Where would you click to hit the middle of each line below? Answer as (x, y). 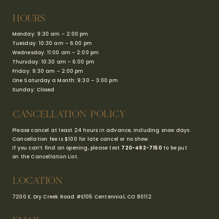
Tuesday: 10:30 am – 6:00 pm (52, 44)
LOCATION (38, 181)
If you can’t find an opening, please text (67, 148)
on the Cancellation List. (45, 157)
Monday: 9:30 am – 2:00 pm (50, 34)
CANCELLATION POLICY (69, 115)
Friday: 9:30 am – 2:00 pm (48, 71)
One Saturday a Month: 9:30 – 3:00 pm (65, 81)
